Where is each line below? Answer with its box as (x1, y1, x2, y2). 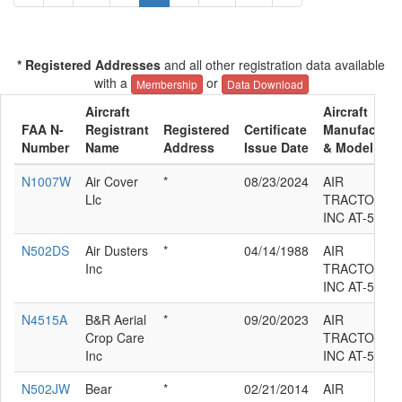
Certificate (244, 120, 307, 139)
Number (22, 138, 69, 157)
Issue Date (244, 138, 309, 157)
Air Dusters (85, 241, 148, 260)
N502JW (22, 380, 70, 398)
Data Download (226, 76, 303, 92)
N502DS (22, 241, 69, 260)
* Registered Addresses (17, 56, 161, 74)
